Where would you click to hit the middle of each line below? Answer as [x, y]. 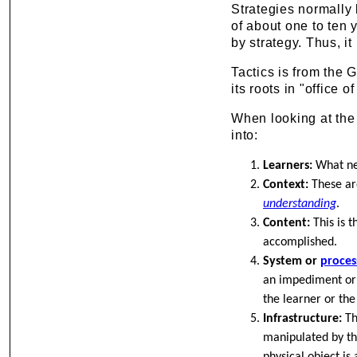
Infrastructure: [303, 319]
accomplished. [300, 243]
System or [292, 262]
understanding [300, 204]
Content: [287, 224]
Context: [286, 185]
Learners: [288, 166]
